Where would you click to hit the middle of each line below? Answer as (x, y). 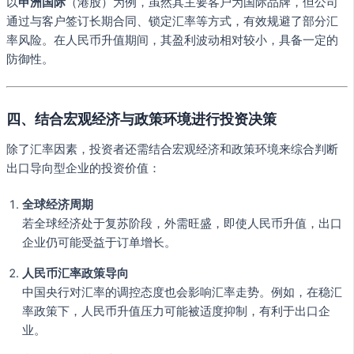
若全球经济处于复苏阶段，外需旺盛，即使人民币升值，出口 (182, 224)
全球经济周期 (58, 205)
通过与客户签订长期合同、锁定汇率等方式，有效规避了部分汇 (172, 22)
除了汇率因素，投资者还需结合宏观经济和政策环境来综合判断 (172, 150)
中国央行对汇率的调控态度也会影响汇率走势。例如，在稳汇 (182, 292)
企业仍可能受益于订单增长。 (99, 243)
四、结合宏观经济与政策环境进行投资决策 (141, 118)
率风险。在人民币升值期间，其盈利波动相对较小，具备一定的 (172, 41)
